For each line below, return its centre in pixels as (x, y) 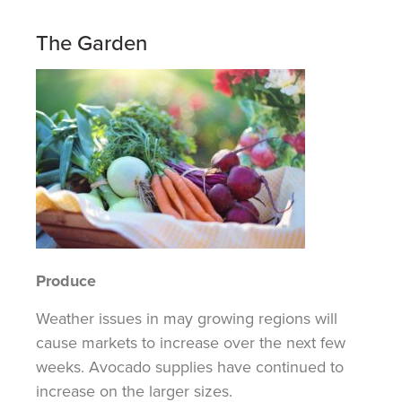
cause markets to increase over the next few (191, 343)
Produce (66, 280)
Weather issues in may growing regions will (187, 319)
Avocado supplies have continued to (214, 367)
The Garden (92, 43)
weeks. (60, 367)
